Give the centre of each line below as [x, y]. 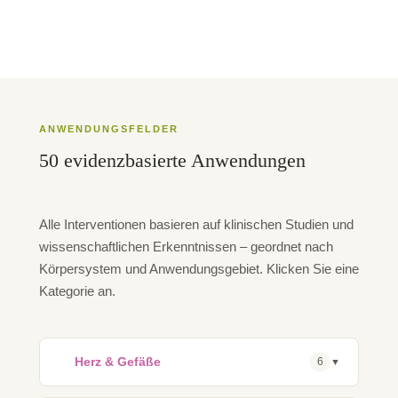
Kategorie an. [77, 291]
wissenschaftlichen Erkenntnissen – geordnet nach [186, 246]
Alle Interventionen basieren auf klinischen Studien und [196, 224]
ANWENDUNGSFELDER [109, 128]
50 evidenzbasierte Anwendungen [172, 160]
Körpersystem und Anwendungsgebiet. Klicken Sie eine [199, 268]
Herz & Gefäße [118, 361]
